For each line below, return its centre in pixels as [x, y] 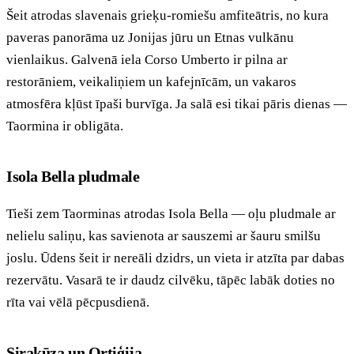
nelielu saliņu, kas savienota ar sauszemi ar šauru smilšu [164, 235]
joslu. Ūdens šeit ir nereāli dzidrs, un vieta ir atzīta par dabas [175, 258]
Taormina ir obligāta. [65, 126]
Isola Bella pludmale [73, 176]
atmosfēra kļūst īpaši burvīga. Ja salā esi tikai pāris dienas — [177, 104]
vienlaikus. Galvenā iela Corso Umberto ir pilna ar [147, 59]
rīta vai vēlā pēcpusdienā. [78, 302]
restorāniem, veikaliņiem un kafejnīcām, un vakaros [151, 81]
